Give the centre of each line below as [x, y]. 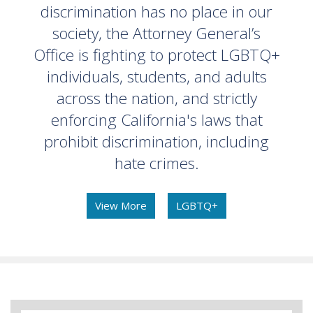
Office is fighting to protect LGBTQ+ [156, 54]
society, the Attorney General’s [156, 33]
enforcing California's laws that [156, 119]
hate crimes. [156, 163]
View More [121, 206]
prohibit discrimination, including [156, 141]
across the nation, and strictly [156, 98]
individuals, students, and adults [156, 76]
